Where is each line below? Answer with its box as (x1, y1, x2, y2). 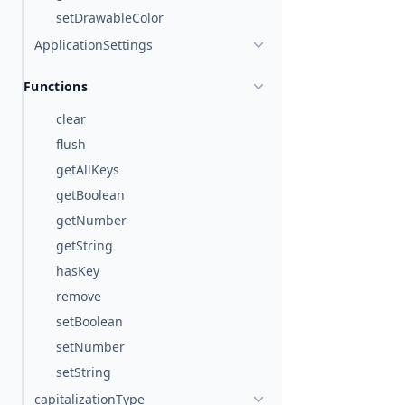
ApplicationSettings (34, 36, 153, 53)
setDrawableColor (56, 9, 164, 26)
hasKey (56, 262, 99, 279)
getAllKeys (56, 161, 119, 178)
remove (56, 287, 101, 305)
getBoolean (56, 186, 125, 203)
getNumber (56, 212, 127, 229)
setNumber (56, 338, 125, 355)
